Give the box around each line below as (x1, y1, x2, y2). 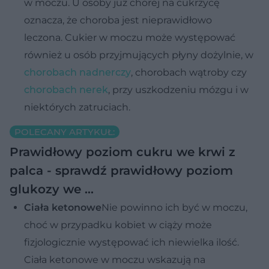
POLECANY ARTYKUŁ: (14, 125, 115, 138)
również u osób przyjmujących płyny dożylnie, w (24, 49, 253, 61)
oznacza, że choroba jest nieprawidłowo (24, 14, 212, 26)
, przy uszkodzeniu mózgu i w (108, 83, 249, 95)
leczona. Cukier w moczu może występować (24, 31, 235, 43)
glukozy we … (10, 181, 94, 196)
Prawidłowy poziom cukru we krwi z (10, 144, 235, 159)
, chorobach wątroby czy (131, 66, 247, 78)
